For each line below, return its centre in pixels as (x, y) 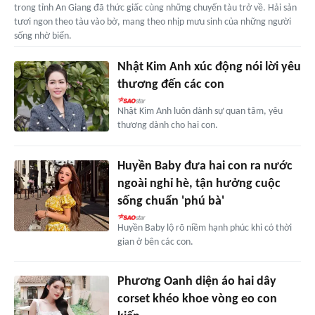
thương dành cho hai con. (167, 125)
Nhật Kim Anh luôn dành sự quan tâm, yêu (200, 111)
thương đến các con (171, 84)
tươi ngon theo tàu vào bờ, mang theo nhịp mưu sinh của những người (153, 22)
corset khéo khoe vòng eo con (197, 300)
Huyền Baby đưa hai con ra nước (205, 167)
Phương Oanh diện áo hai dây (197, 282)
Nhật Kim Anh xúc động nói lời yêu (209, 67)
